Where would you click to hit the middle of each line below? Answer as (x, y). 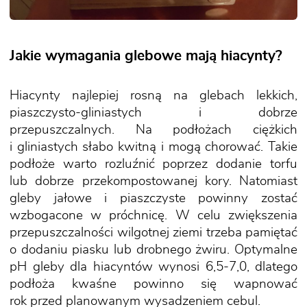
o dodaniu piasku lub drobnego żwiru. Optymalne (153, 250)
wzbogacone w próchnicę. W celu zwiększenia (153, 216)
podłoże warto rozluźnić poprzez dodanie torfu (153, 164)
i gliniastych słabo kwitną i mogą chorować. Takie (153, 147)
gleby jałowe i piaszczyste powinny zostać (153, 199)
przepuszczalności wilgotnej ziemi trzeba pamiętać (153, 233)
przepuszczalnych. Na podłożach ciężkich (153, 130)
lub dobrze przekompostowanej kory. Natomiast (153, 182)
